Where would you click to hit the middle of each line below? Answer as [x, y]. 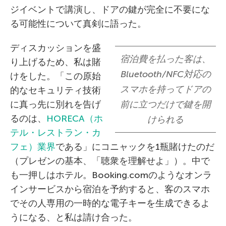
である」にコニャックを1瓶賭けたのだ [135, 147]
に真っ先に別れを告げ [55, 104]
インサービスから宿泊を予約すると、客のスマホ [110, 189]
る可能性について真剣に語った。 [78, 24]
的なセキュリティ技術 [55, 90]
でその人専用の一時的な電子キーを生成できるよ [110, 203]
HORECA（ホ [75, 119]
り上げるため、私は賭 [55, 62]
